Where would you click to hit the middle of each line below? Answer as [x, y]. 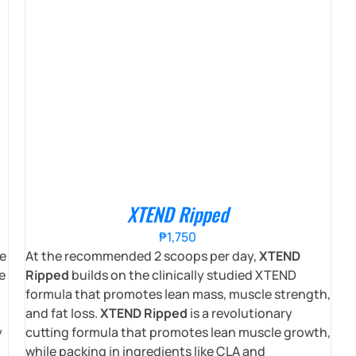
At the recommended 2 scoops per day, [142, 255]
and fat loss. [62, 313]
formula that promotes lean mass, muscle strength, [178, 294]
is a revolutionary [240, 313]
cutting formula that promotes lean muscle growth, [178, 332]
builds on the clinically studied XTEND [182, 275]
